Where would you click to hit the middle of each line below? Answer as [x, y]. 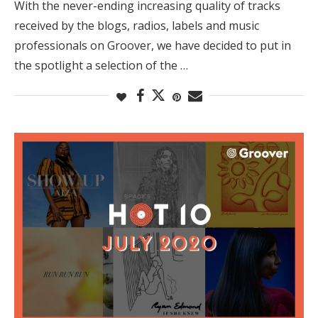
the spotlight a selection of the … [101, 65]
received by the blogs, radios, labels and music [137, 25]
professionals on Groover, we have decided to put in [153, 45]
